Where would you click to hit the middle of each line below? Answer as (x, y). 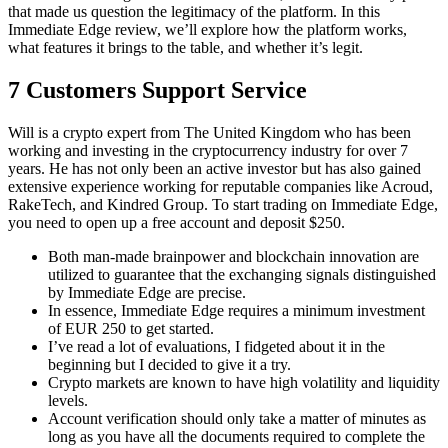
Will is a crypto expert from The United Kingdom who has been (209, 133)
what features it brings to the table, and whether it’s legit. (185, 48)
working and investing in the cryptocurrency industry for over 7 (208, 151)
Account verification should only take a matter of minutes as (237, 419)
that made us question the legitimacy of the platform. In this (194, 12)
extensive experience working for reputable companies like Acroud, (220, 187)
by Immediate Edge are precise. (147, 293)
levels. (68, 401)
